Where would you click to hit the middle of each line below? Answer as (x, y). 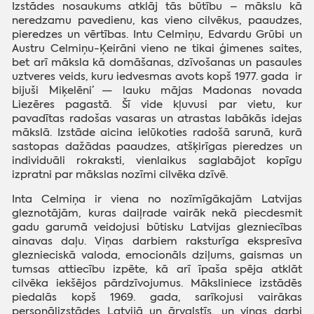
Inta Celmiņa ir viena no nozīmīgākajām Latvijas (157, 199)
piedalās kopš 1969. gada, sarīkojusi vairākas (157, 298)
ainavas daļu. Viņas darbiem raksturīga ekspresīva (157, 241)
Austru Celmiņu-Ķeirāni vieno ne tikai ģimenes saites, (157, 49)
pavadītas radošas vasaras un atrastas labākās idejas (157, 119)
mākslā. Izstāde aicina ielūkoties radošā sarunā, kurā (157, 133)
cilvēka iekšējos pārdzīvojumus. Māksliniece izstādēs (157, 284)
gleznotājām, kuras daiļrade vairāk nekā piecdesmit (157, 213)
